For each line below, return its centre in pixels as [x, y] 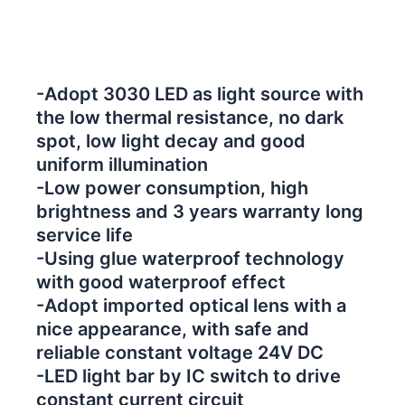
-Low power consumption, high [172, 188]
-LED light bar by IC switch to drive [188, 376]
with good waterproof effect [161, 282]
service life [85, 235]
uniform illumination [122, 164]
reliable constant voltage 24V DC [180, 352]
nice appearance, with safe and [173, 329]
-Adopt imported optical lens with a [191, 305]
